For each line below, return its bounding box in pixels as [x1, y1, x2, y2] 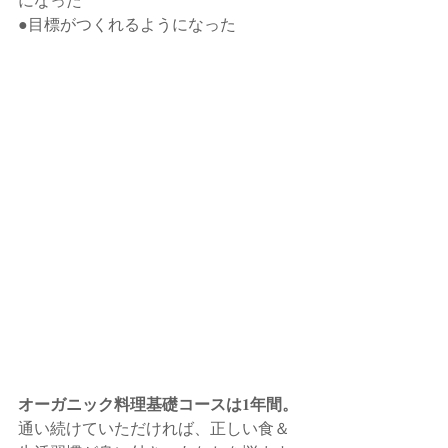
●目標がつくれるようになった [18, 13, 236, 35]
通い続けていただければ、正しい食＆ [18, 417, 290, 439]
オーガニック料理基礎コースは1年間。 [18, 392, 298, 416]
